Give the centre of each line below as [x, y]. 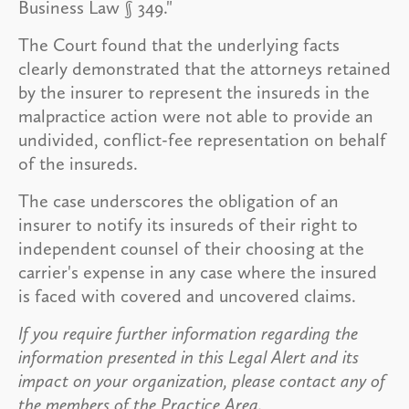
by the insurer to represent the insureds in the [194, 92]
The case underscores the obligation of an [178, 200]
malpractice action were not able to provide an [196, 115]
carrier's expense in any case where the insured [198, 272]
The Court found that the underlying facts [179, 44]
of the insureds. [78, 163]
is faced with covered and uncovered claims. [187, 295]
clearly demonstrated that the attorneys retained [204, 68]
